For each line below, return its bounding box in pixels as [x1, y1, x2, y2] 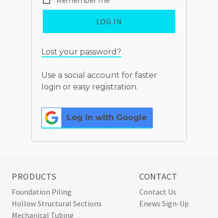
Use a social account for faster [41, 71, 157, 80]
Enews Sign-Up [139, 199, 189, 209]
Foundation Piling [12, 187, 72, 197]
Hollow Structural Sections [12, 199, 102, 209]
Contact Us [139, 187, 176, 197]
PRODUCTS [12, 171, 56, 182]
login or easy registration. [41, 82, 138, 92]
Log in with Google [67, 113, 147, 123]
